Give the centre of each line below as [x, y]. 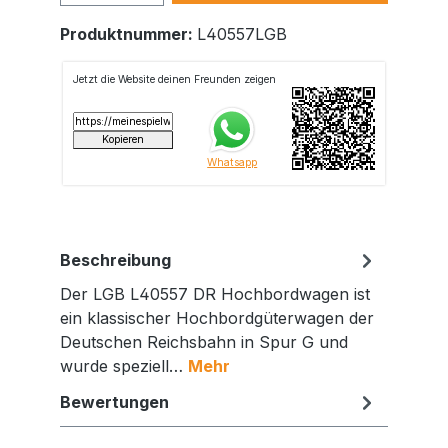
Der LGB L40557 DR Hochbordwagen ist [215, 293]
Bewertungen [114, 401]
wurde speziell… [124, 365]
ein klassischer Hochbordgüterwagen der [217, 317]
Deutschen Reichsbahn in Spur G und [204, 341]
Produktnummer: [128, 33]
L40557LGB [242, 33]
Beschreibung [115, 259]
